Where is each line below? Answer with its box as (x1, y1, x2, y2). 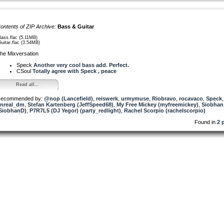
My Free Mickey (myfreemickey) (116, 101, 198, 107)
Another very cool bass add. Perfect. (33, 61, 129, 68)
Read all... (15, 81, 39, 87)
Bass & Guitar (57, 23, 94, 29)
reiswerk (96, 95, 118, 101)
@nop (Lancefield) (44, 95, 93, 101)
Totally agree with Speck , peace (32, 67, 116, 74)
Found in (194, 118, 217, 125)
